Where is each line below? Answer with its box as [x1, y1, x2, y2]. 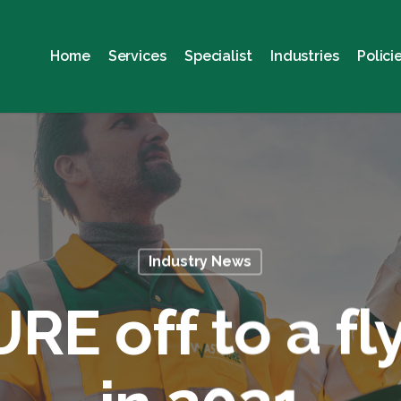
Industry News [149, 252, 252, 270]
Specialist [183, 47, 252, 64]
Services [107, 47, 166, 64]
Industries [269, 47, 339, 64]
